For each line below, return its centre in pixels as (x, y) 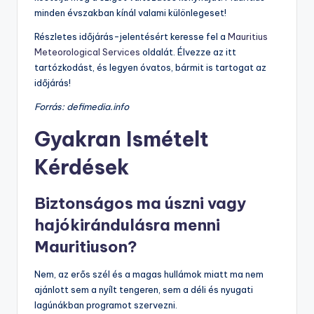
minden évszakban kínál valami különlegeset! (130, 13)
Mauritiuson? (86, 247)
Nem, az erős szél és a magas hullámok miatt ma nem (149, 274)
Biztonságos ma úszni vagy (140, 204)
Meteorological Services (87, 52)
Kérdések (82, 168)
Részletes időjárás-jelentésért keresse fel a (131, 37)
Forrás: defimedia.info (82, 107)
